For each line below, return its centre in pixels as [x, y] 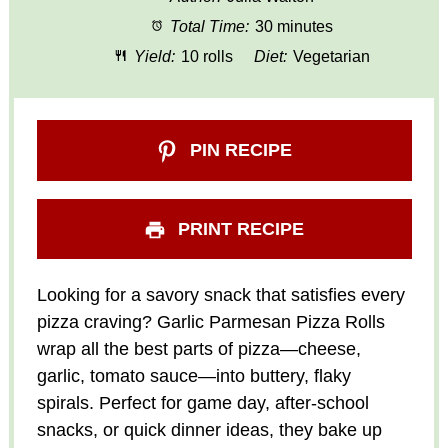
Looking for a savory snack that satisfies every [220, 294]
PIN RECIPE [239, 150]
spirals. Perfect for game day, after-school [202, 402]
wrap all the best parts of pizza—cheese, [198, 348]
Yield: [153, 56]
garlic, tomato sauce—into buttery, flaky [193, 375]
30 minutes [294, 26]
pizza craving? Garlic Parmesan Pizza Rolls [210, 321]
